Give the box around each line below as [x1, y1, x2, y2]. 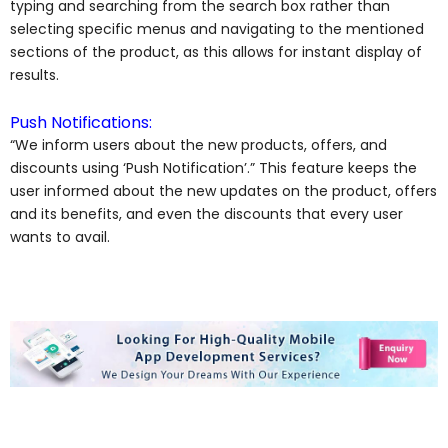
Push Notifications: [10, 111, 152, 135]
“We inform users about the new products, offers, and [10, 135, 387, 156]
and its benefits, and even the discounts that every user [10, 204, 403, 225]
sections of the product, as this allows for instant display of [10, 41, 422, 62]
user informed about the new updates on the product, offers [10, 181, 437, 202]
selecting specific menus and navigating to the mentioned [10, 18, 424, 39]
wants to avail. [10, 227, 110, 248]
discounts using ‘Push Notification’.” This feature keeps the [10, 158, 417, 179]
